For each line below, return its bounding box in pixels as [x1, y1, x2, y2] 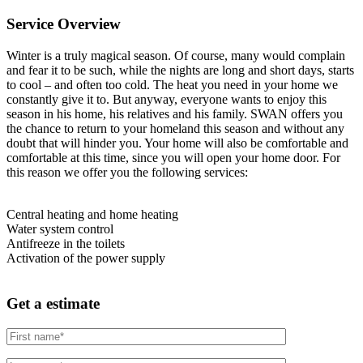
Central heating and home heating [6, 207, 178, 221]
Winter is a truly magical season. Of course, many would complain [6, 48, 345, 62]
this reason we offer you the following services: [6, 164, 248, 179]
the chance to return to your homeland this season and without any [6, 121, 344, 135]
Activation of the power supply [6, 250, 165, 265]
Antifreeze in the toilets [6, 236, 125, 250]
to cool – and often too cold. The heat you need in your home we [6, 77, 338, 92]
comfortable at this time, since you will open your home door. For [6, 150, 340, 164]
